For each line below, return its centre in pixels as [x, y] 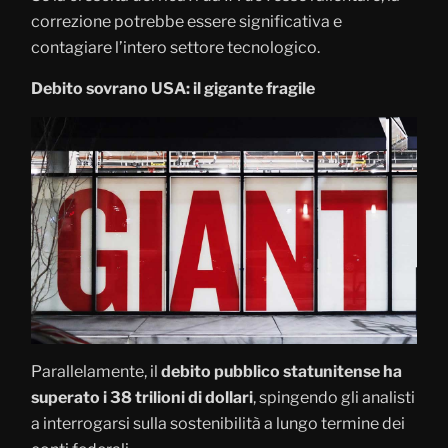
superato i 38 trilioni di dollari [142, 397]
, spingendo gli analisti [334, 397]
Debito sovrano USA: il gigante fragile [173, 88]
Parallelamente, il [96, 371]
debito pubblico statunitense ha [281, 371]
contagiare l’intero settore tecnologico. [175, 47]
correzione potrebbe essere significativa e [186, 21]
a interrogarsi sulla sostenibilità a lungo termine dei [218, 423]
